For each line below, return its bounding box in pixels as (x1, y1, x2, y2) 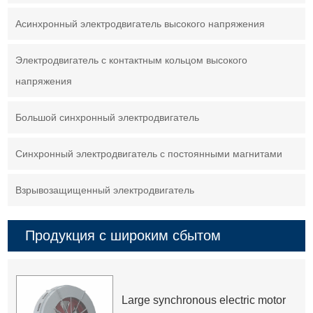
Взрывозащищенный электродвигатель (15, 184, 195, 196)
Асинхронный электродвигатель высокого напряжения (15, 18, 265, 30)
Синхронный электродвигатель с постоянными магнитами (15, 148, 283, 160)
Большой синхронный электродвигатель (15, 112, 200, 124)
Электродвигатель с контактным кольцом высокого (15, 54, 248, 66)
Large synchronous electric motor (122, 294, 286, 307)
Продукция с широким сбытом (25, 228, 221, 244)
